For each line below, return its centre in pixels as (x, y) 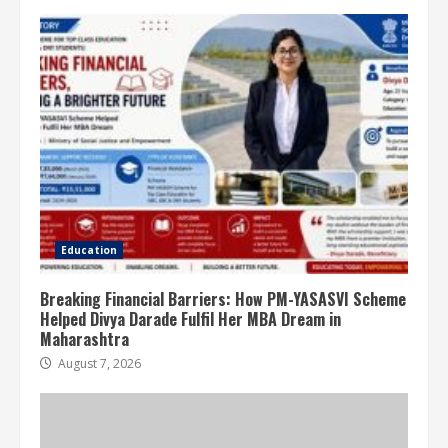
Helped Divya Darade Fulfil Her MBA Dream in (190, 318)
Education (89, 249)
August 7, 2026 (98, 363)
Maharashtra (84, 338)
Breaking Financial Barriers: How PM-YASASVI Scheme (223, 298)
